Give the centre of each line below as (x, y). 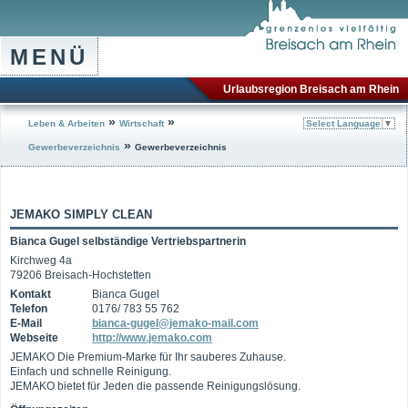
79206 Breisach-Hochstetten (81, 275)
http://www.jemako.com (152, 338)
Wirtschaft (142, 123)
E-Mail (26, 323)
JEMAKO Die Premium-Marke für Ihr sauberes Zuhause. (148, 357)
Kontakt (31, 294)
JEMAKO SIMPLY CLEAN (81, 214)
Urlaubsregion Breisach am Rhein (311, 89)
